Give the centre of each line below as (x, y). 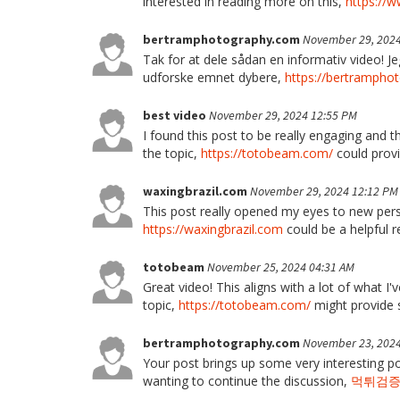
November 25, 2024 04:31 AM (281, 267)
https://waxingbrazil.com (213, 229)
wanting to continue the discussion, (247, 381)
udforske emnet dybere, (214, 77)
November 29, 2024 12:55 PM (283, 115)
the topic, (172, 153)
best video (176, 115)
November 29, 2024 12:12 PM (324, 191)
